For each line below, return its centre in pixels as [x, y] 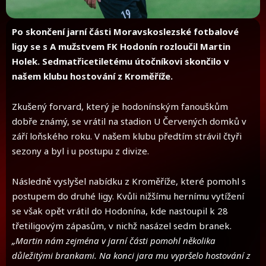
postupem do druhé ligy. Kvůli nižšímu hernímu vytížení [128, 196]
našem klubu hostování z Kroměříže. [92, 76]
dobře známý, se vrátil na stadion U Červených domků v [129, 121]
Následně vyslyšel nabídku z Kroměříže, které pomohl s [129, 181]
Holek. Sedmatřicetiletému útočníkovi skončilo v [121, 61]
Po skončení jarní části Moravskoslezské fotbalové [125, 31]
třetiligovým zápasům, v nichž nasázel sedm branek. [122, 226]
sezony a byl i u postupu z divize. [80, 151]
